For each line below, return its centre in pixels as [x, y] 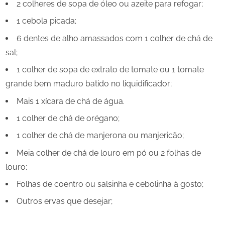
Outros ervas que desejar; [65, 201]
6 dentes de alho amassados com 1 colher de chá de [115, 38]
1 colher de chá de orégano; [68, 118]
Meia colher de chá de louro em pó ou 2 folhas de [109, 153]
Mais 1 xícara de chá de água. [71, 101]
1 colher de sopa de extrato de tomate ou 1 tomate [110, 70]
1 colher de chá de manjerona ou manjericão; [100, 136]
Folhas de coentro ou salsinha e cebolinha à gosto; [110, 184]
